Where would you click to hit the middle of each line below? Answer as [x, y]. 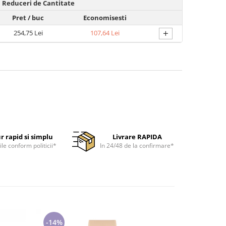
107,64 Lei [105, 33]
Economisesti [105, 18]
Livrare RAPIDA [137, 137]
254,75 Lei [28, 33]
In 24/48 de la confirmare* [137, 146]
